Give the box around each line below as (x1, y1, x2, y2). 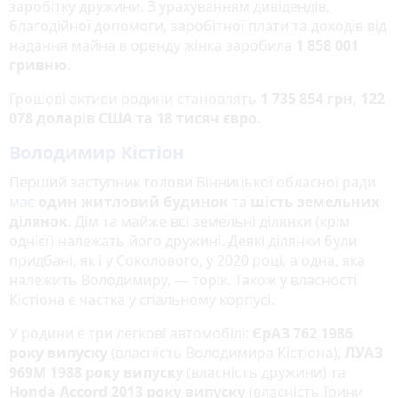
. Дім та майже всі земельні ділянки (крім (68, 211, 350, 231)
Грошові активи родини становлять (9, 88, 257, 108)
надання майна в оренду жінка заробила (9, 35, 296, 55)
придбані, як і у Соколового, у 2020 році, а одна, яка (9, 250, 365, 270)
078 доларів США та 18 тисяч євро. (9, 107, 261, 128)
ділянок (9, 211, 68, 231)
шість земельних (251, 191, 379, 211)
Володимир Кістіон (9, 139, 184, 164)
